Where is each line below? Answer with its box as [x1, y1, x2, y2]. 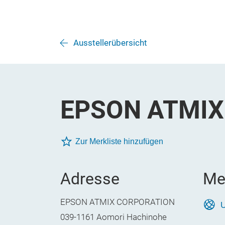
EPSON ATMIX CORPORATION [60, 197, 175, 207]
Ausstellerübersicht [73, 38, 147, 48]
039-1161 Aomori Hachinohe [60, 212, 167, 222]
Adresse [60, 169, 120, 188]
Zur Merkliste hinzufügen [75, 137, 163, 146]
